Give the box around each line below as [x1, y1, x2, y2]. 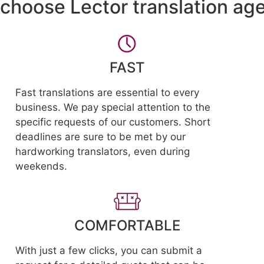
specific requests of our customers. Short [15, 116, 210, 128]
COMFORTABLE [74, 217, 180, 234]
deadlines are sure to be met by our [15, 131, 186, 143]
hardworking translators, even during [15, 146, 190, 157]
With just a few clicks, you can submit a [15, 245, 202, 256]
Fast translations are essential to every [15, 87, 199, 98]
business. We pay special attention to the [15, 101, 210, 113]
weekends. [15, 160, 67, 172]
